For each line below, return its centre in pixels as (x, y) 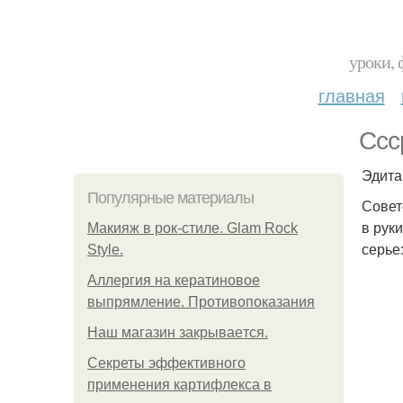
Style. (105, 250)
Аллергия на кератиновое (174, 280)
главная (351, 95)
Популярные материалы (170, 198)
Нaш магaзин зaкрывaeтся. (178, 332)
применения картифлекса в (179, 385)
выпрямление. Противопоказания (201, 302)
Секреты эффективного (166, 363)
